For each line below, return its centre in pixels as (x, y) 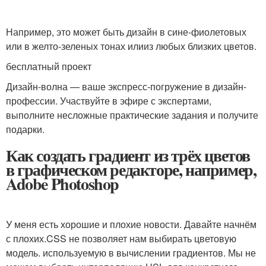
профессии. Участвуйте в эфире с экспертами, (109, 100)
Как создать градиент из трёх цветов (128, 155)
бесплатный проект (49, 66)
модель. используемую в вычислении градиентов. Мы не (131, 252)
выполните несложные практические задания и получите (132, 115)
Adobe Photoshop (62, 183)
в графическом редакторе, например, (131, 169)
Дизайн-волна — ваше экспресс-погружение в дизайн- (126, 86)
